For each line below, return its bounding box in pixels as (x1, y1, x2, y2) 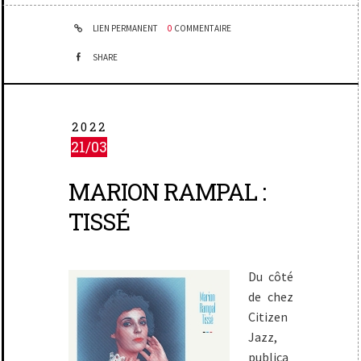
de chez (247, 288, 294, 305)
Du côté (247, 268, 294, 285)
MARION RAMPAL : (68, 176, 267, 208)
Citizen (247, 309, 288, 326)
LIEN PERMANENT (91, 23, 159, 35)
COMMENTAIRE (174, 23, 232, 35)
